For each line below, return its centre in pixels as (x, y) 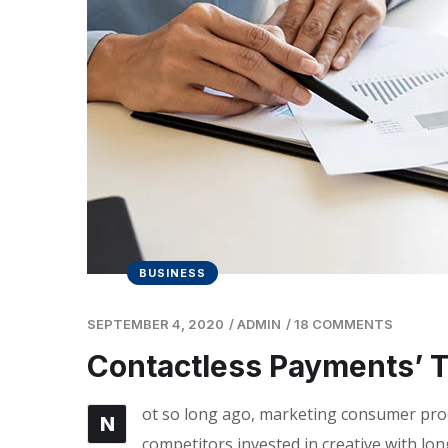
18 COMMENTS (343, 323)
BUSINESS (172, 272)
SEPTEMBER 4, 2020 (155, 323)
